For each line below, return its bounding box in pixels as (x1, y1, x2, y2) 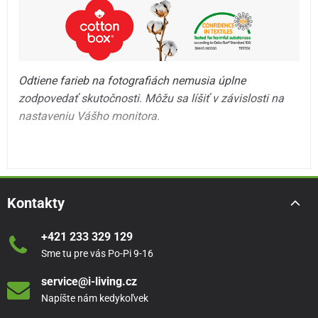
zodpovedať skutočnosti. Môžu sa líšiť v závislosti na (18, 92, 285, 106)
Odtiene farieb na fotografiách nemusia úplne (18, 74, 246, 88)
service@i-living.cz (40, 275, 137, 289)
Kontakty (7, 194, 65, 212)
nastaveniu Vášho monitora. (18, 109, 160, 124)
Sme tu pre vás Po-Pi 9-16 (40, 248, 153, 260)
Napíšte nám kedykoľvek (40, 292, 148, 305)
